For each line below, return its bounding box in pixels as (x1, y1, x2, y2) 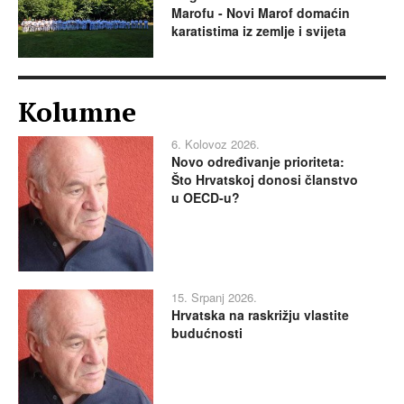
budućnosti (171, 323, 243, 342)
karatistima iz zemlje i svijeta (171, 22, 346, 41)
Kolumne (18, 93, 136, 130)
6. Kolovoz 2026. (171, 134, 260, 152)
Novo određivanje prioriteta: (171, 151, 344, 170)
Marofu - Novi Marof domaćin (171, 4, 350, 23)
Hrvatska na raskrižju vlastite (171, 305, 349, 324)
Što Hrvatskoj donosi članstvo (171, 170, 358, 188)
